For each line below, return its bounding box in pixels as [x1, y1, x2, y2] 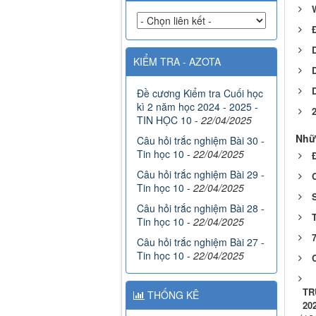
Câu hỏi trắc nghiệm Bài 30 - [137, 133, 265, 148]
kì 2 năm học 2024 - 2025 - [137, 99, 258, 114]
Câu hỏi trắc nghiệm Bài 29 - [137, 167, 265, 182]
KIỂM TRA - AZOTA [133, 54, 221, 69]
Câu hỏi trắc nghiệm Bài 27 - [137, 235, 265, 250]
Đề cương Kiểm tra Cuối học [137, 86, 263, 101]
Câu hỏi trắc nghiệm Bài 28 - [137, 201, 265, 216]
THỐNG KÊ [145, 288, 199, 303]
